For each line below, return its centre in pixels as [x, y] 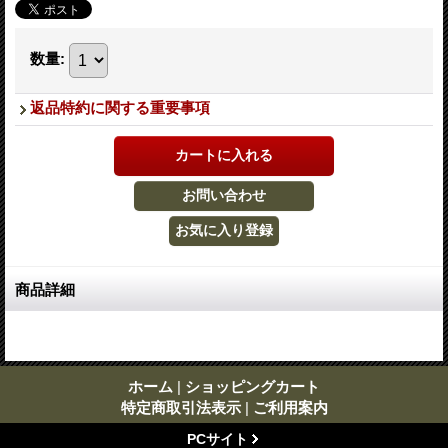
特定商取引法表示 [180, 408]
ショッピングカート [252, 387]
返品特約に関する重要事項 [120, 108]
